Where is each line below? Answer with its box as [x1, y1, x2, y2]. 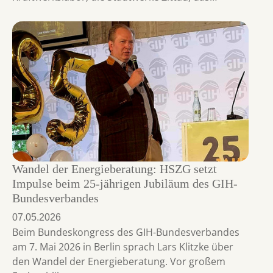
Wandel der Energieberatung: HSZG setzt [12, 162, 217, 176]
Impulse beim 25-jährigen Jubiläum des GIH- [12, 177, 238, 191]
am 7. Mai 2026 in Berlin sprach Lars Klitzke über [12, 240, 233, 254]
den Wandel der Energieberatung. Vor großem [12, 255, 225, 269]
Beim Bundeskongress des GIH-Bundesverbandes [12, 225, 239, 239]
